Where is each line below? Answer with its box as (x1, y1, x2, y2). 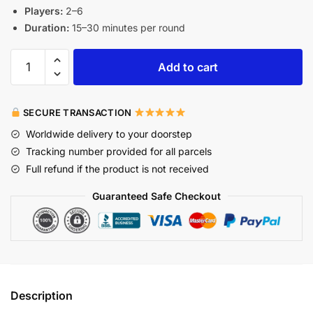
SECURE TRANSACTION (20, 106, 134, 118)
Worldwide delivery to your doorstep (26, 127, 192, 140)
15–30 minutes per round (69, 22, 185, 34)
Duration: (24, 22, 69, 34)
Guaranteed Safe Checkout (92, 189, 221, 202)
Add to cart (158, 59, 218, 74)
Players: (24, 5, 63, 17)
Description (10, 289, 73, 303)
